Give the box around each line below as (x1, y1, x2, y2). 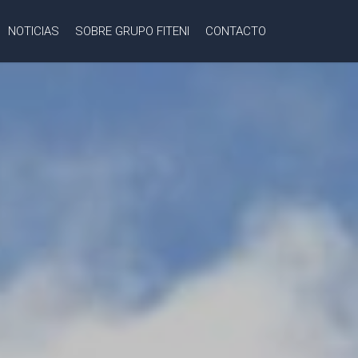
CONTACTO (205, 24, 266, 38)
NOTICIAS (8, 24, 59, 38)
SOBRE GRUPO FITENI (75, 24, 189, 38)
